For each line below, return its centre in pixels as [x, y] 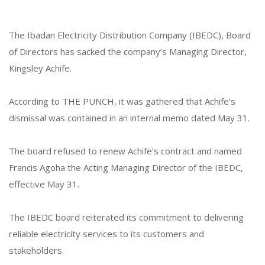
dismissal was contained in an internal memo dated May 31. [129, 118]
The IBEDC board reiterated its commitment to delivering [126, 217]
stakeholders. [36, 251]
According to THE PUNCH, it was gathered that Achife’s [122, 101]
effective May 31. [44, 184]
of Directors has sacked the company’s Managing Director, [128, 52]
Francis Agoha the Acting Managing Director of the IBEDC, [126, 168]
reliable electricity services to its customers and [106, 234]
